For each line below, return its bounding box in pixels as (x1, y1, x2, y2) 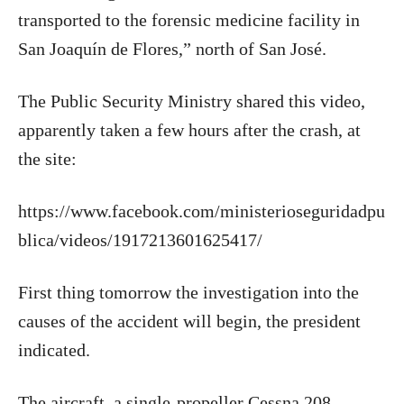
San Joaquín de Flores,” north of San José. (18, 38, 326, 59)
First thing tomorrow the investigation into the (18, 281, 359, 302)
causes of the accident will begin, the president (18, 310, 361, 331)
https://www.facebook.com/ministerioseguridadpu (18, 200, 385, 221)
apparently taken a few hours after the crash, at (18, 119, 361, 140)
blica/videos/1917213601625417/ (18, 229, 262, 250)
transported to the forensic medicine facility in (18, 9, 360, 30)
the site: (18, 148, 77, 169)
